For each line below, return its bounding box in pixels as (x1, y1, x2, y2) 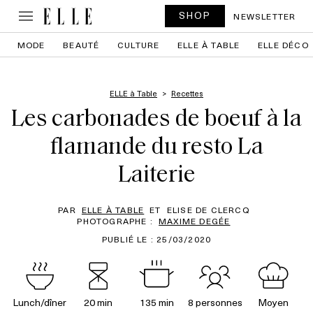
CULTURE (117, 38, 160, 51)
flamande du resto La (50, 136, 263, 160)
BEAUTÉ (63, 38, 100, 51)
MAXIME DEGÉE (159, 214, 231, 227)
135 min (139, 295, 174, 310)
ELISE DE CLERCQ (166, 203, 249, 216)
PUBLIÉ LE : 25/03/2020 (101, 233, 212, 245)
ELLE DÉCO (258, 38, 309, 51)
